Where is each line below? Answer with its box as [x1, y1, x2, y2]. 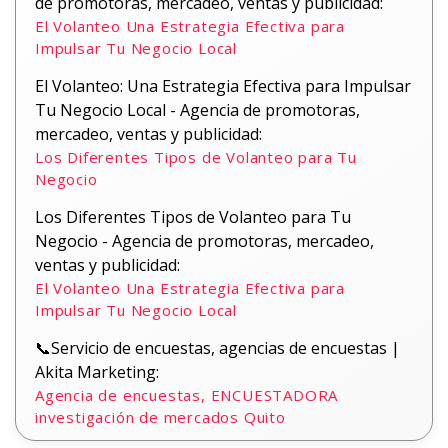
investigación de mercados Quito [35, 407, 286, 427]
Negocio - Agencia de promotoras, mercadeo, [35, 230, 374, 252]
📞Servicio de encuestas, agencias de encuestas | [35, 337, 400, 359]
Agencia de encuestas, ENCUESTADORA [35, 385, 339, 405]
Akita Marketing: [35, 361, 159, 383]
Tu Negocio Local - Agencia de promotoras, [35, 99, 360, 121]
